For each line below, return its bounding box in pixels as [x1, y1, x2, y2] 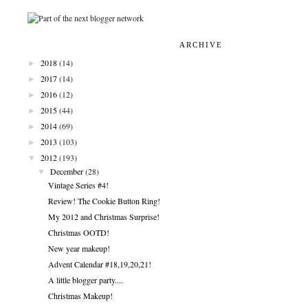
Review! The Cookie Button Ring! [47, 195, 160, 206]
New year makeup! [47, 242, 110, 254]
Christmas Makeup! [47, 289, 113, 301]
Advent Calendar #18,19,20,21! [47, 258, 151, 269]
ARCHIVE [179, 40, 223, 49]
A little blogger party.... [47, 274, 123, 285]
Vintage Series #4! [47, 179, 109, 190]
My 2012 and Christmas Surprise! [47, 210, 159, 222]
